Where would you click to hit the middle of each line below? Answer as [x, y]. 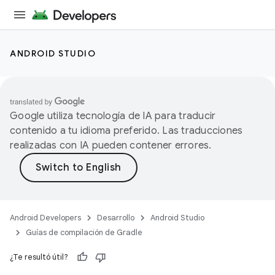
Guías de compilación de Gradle [84, 232]
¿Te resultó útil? [39, 257]
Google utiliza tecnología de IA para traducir [113, 116]
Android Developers [45, 218]
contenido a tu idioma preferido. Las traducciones [126, 131]
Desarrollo [116, 218]
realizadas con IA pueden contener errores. [111, 145]
